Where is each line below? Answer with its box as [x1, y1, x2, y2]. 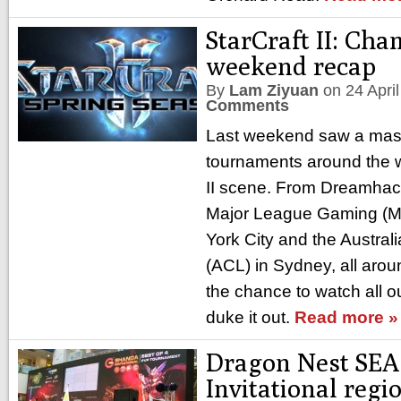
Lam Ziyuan [229, 81, 319, 99]
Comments [206, 97, 289, 115]
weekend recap [206, 51, 376, 81]
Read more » [294, 308, 398, 327]
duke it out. [206, 308, 294, 327]
